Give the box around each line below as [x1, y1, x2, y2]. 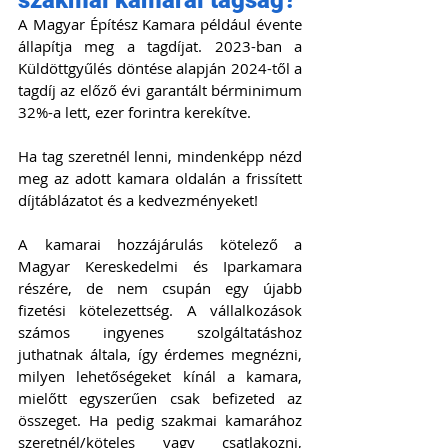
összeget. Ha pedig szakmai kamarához [18, 410, 302, 431]
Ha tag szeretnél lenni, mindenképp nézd [18, 146, 302, 167]
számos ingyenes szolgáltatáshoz [18, 322, 302, 343]
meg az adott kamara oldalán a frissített [18, 168, 302, 189]
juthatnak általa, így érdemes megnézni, [18, 344, 302, 365]
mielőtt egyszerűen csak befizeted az [18, 388, 302, 409]
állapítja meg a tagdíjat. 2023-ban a [18, 36, 302, 57]
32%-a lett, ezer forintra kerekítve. [18, 102, 251, 123]
